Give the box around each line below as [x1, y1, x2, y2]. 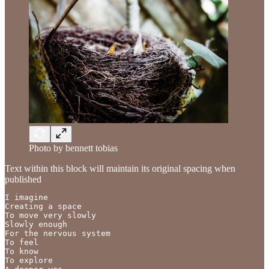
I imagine [5, 193, 48, 202]
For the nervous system [5, 229, 110, 238]
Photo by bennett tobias [29, 143, 118, 154]
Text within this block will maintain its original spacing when [5, 163, 235, 174]
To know [5, 247, 38, 256]
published [5, 174, 41, 185]
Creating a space [5, 202, 82, 211]
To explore [5, 256, 53, 265]
